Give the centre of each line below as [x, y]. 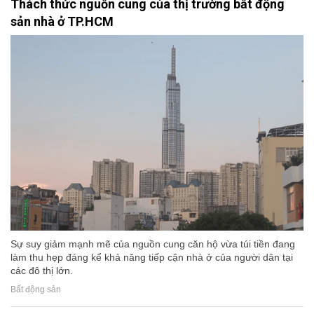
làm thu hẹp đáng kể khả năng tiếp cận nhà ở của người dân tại [152, 257]
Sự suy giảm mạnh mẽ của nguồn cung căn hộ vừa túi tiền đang [153, 244]
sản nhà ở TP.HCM [62, 22]
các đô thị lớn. [42, 271]
